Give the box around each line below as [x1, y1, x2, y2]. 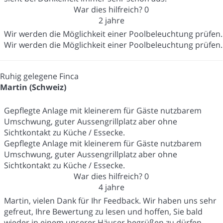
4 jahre [98, 181, 124, 193]
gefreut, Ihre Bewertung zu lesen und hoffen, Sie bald [4, 206, 203, 217]
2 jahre [98, 14, 124, 26]
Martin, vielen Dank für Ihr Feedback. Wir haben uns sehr [4, 195, 217, 206]
